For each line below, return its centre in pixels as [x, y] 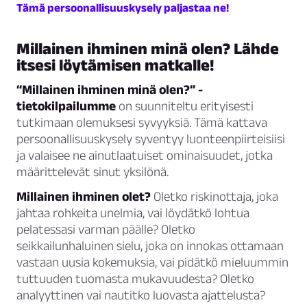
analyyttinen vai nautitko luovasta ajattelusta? [141, 295]
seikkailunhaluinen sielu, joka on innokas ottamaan [150, 246]
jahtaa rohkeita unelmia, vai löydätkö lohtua [133, 213]
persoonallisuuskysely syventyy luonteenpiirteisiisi [151, 139]
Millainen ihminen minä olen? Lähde [148, 49]
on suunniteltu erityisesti [185, 106]
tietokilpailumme [66, 106]
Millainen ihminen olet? [84, 197]
